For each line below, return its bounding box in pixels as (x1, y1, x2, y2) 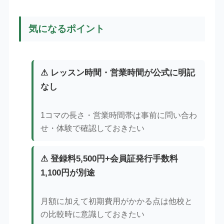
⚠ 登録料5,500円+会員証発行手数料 (40, 154, 178, 164)
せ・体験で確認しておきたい (40, 124, 145, 133)
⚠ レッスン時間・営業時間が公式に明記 (40, 68, 195, 78)
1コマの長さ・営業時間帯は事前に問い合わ (40, 111, 197, 120)
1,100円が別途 (40, 168, 95, 178)
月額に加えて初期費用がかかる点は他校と (40, 197, 193, 206)
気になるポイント (28, 23, 104, 34)
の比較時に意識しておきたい (40, 210, 145, 219)
